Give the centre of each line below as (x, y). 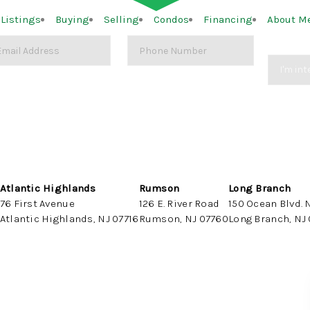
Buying (72, 19)
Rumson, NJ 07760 (183, 219)
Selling (121, 19)
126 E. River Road (179, 203)
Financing (228, 19)
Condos (171, 19)
